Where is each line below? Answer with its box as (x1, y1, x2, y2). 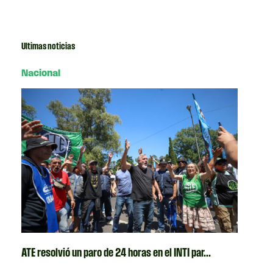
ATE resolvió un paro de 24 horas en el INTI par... (21, 246, 211, 258)
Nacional (21, 68, 61, 79)
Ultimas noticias (21, 41, 76, 51)
